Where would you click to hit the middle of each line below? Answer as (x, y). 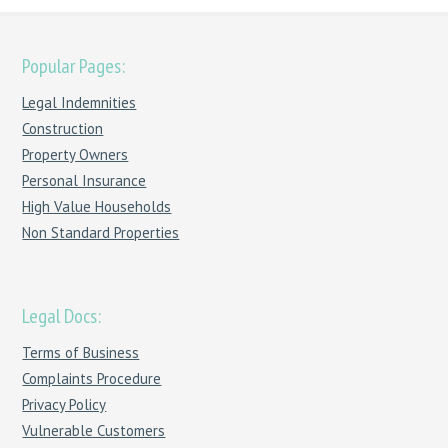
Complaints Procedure (92, 379)
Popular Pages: (74, 66)
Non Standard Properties (101, 233)
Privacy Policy (64, 405)
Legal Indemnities (79, 103)
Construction (63, 129)
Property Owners (75, 155)
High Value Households (97, 207)
